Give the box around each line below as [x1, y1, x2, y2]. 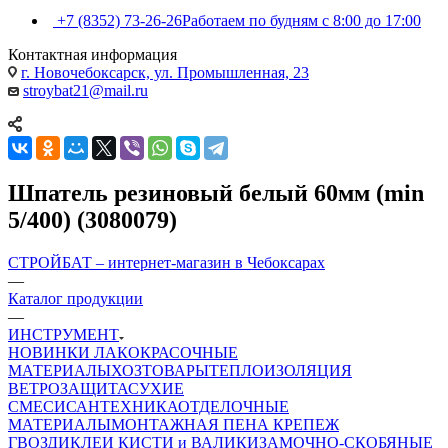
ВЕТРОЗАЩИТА [8, 379, 128, 397]
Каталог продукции [8, 289, 143, 307]
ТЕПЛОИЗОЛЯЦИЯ [209, 361, 352, 379]
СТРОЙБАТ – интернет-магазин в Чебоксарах [8, 253, 325, 271]
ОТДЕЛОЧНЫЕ [178, 397, 289, 415]
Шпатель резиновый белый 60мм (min [8, 179, 424, 206]
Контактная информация [8, 45, 177, 63]
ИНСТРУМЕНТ [8, 325, 119, 343]
